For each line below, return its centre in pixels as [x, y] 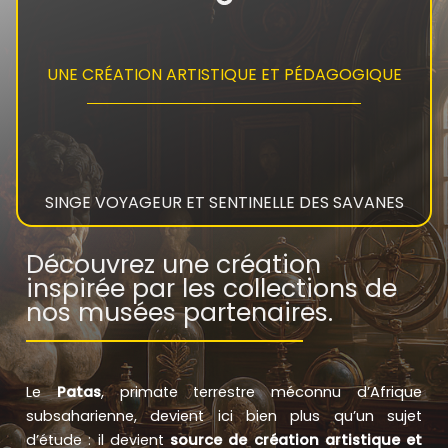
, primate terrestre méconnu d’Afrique [261, 391]
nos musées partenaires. [179, 312]
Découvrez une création [173, 264]
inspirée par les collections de [211, 288]
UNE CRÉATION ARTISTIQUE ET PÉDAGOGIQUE [224, 75]
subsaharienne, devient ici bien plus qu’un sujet [224, 415]
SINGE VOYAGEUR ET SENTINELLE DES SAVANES [224, 202]
